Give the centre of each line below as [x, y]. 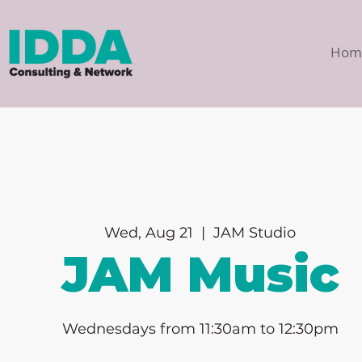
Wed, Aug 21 [149, 232]
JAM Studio [255, 232]
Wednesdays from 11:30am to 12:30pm [200, 328]
